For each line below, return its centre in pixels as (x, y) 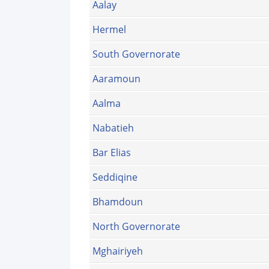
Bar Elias (112, 153)
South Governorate (136, 54)
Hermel (109, 30)
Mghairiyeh (118, 251)
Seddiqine (115, 177)
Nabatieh (113, 128)
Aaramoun (116, 79)
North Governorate (136, 227)
